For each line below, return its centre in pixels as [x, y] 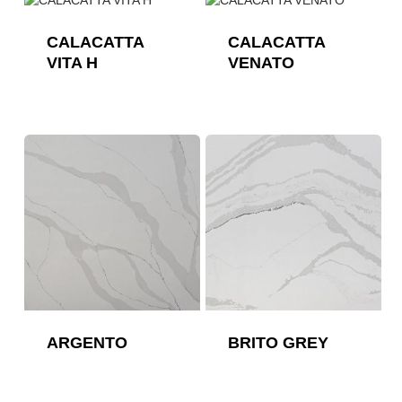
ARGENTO [87, 343]
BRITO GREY [278, 343]
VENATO [261, 63]
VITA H [72, 63]
